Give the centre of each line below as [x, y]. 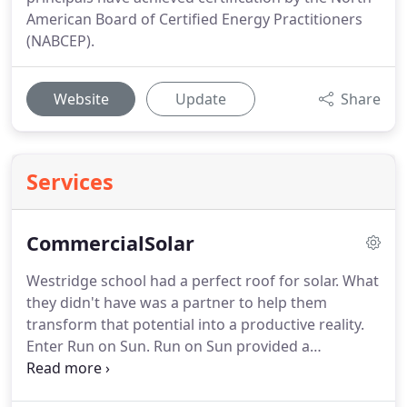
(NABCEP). [60, 41]
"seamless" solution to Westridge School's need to [199, 368]
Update [201, 99]
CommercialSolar [110, 243]
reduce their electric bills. [113, 390]
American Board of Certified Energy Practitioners [194, 19]
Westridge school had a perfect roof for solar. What [203, 281]
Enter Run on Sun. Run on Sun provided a [168, 346]
